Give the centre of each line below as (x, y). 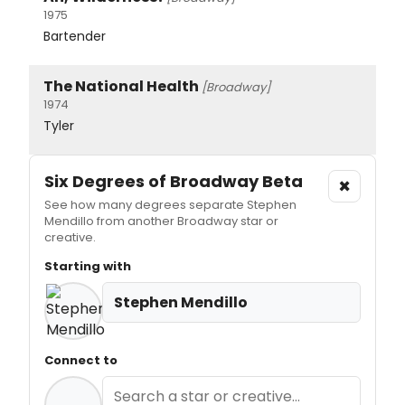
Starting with (88, 267)
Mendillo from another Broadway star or (161, 221)
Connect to (81, 361)
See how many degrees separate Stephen (170, 205)
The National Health (121, 87)
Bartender (75, 37)
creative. (70, 238)
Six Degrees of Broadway (153, 182)
